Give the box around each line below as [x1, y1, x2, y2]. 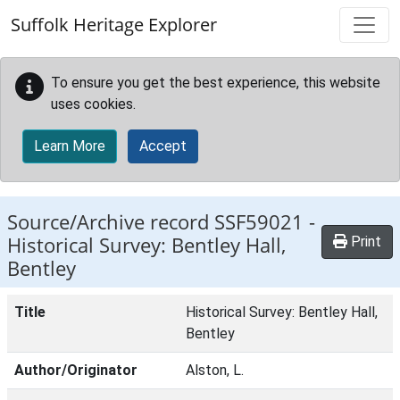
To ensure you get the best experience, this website [51, 74, 380, 91]
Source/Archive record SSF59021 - [7, 208, 315, 236]
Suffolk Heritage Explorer [11, 12, 217, 37]
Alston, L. [186, 362, 244, 379]
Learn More [34, 137, 105, 154]
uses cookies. [51, 96, 136, 112]
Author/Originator [14, 362, 137, 379]
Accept [139, 137, 187, 154]
